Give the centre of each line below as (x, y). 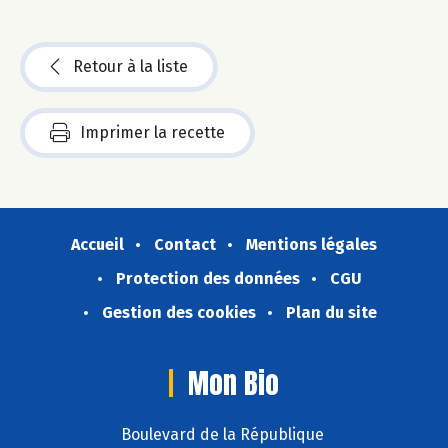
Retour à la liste (130, 67)
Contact (185, 245)
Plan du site (331, 313)
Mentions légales (311, 245)
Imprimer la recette (152, 133)
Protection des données (208, 279)
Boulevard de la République (224, 435)
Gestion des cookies (178, 313)
